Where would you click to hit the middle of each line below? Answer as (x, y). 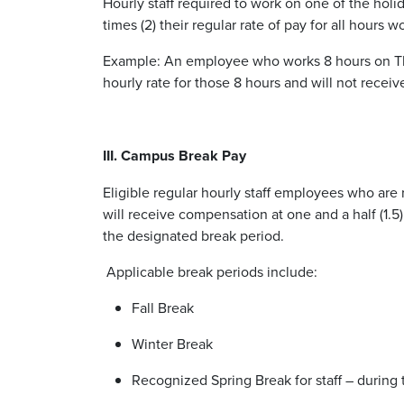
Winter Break (174, 343)
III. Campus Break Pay (176, 155)
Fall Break (165, 307)
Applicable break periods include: (212, 271)
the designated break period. (195, 235)
